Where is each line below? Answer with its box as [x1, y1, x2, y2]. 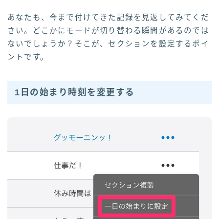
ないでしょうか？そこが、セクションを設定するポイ [7, 39, 209, 48]
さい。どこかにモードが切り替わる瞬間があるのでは [7, 26, 209, 35]
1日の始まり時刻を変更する [15, 88, 135, 98]
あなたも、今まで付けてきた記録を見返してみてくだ [7, 13, 209, 22]
